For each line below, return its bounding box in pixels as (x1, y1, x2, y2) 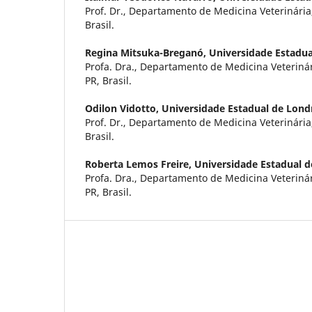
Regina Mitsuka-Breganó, (85, 45, 209, 59)
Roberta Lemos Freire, (85, 157, 194, 171)
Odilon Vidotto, (85, 101, 162, 115)
